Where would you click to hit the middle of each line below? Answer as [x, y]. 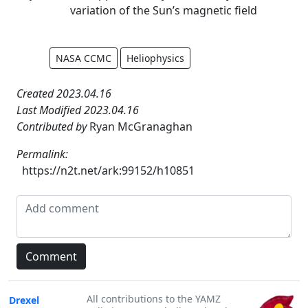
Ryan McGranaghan [141, 126]
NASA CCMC [84, 58]
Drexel [24, 300]
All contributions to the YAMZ [154, 299]
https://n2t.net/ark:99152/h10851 [108, 170]
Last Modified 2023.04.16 [78, 110]
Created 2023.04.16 [64, 93]
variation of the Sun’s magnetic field [164, 10]
